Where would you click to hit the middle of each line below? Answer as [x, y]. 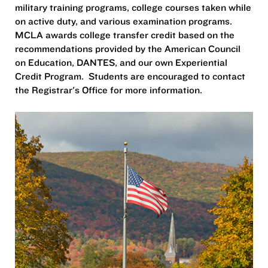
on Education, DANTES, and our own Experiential [121, 62]
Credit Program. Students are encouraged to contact [130, 76]
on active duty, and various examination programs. [125, 21]
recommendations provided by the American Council [128, 48]
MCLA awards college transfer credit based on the [125, 34]
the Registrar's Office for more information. [109, 89]
